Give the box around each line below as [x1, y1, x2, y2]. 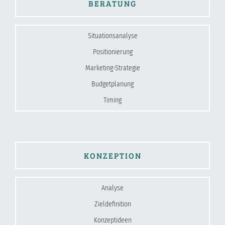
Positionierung [92, 47, 133, 56]
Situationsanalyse [87, 31, 138, 40]
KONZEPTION [83, 150, 142, 161]
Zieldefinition [94, 199, 131, 208]
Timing [103, 95, 122, 104]
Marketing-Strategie [85, 63, 140, 72]
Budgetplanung [91, 79, 134, 88]
